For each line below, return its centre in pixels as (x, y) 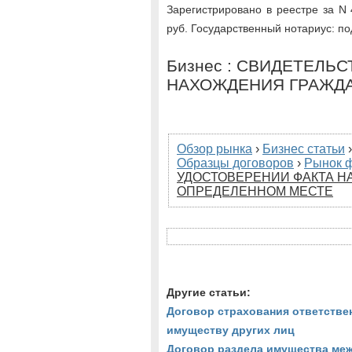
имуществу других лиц (231, 330)
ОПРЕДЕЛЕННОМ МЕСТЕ (255, 191)
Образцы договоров (235, 163)
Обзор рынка (214, 149)
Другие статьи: (209, 292)
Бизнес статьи (304, 149)
